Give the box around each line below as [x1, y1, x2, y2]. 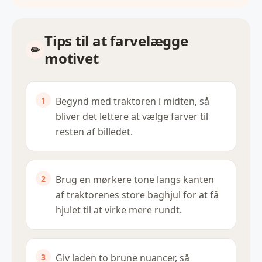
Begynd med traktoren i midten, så [56, 95, 209, 108]
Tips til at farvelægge [44, 31, 188, 51]
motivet [44, 49, 99, 68]
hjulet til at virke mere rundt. [56, 204, 182, 217]
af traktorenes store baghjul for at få [56, 188, 219, 202]
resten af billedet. [56, 125, 133, 139]
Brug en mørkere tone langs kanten [56, 173, 214, 187]
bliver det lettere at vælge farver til [56, 110, 208, 123]
